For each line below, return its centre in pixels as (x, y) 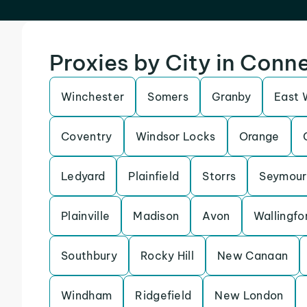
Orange (259, 136)
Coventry (87, 136)
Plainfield (154, 176)
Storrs (219, 176)
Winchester (93, 97)
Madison (156, 216)
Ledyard (83, 176)
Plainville (86, 216)
